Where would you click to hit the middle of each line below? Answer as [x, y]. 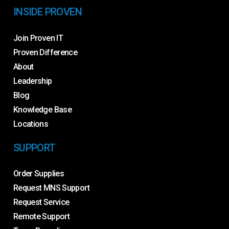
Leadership [32, 81]
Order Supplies [39, 174]
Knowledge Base [42, 109]
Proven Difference [45, 52]
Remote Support [41, 217]
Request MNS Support [51, 188]
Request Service [41, 202]
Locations [31, 124]
